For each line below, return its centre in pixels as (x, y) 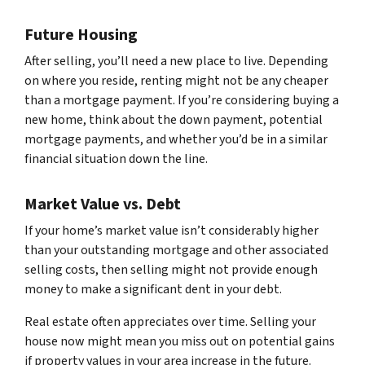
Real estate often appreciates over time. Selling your (170, 322)
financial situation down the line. (116, 159)
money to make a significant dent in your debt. (153, 290)
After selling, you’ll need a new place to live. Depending (176, 62)
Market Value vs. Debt (103, 205)
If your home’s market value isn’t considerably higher (172, 231)
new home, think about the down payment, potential (174, 120)
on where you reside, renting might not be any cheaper (176, 81)
